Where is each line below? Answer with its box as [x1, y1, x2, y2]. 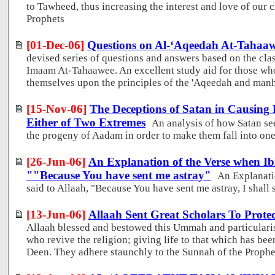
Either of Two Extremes [26, 115, 145, 129]
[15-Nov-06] [26, 102, 87, 115]
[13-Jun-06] [26, 207, 85, 221]
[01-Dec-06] [26, 38, 84, 52]
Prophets [26, 12, 64, 25]
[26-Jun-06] [26, 155, 85, 168]
